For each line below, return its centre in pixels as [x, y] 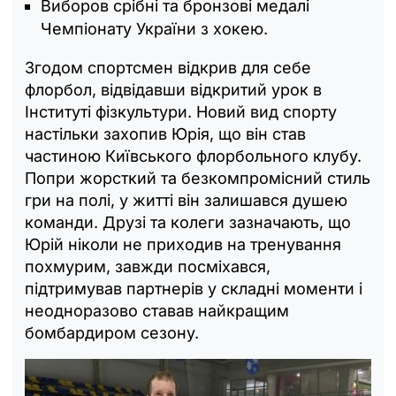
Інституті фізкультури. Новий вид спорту [181, 112]
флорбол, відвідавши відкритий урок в [173, 90]
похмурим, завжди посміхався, [148, 267]
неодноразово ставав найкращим [157, 311]
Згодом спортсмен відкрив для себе [168, 68]
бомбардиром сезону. [112, 333]
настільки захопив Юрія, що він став [165, 134]
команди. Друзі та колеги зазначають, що [188, 223]
